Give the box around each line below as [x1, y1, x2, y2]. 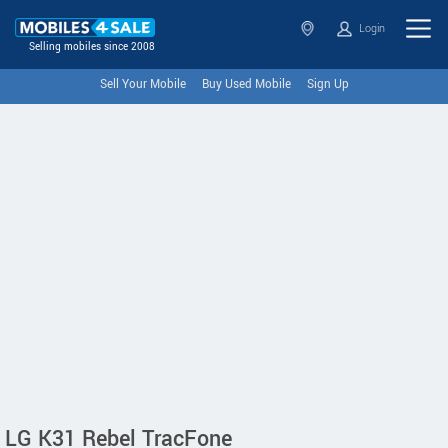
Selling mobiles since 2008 [29, 40, 155, 55]
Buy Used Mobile [201, 76, 291, 93]
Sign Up [306, 76, 349, 93]
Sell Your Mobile [99, 76, 186, 93]
